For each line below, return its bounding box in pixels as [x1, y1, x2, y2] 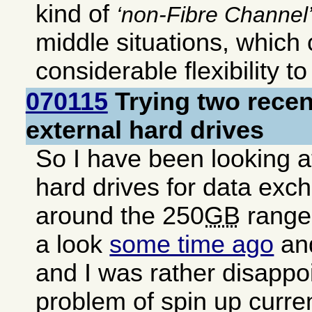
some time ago [109, 231, 274, 259]
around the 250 [36, 202, 205, 231]
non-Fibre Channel [121, 1, 309, 27]
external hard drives [25, 116, 264, 145]
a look [36, 231, 110, 259]
